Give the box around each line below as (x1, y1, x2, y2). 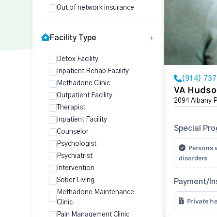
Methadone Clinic (57, 80, 110, 87)
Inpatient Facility (57, 116, 107, 123)
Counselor (57, 128, 89, 135)
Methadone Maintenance (57, 189, 134, 196)
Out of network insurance (57, 4, 134, 11)
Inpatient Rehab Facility (57, 68, 129, 75)
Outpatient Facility (57, 92, 112, 99)
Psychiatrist (57, 153, 93, 159)
